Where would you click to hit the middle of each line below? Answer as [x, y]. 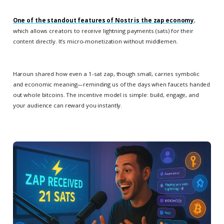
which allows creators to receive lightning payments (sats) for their [103, 31]
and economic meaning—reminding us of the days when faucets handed [111, 84]
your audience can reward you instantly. [67, 105]
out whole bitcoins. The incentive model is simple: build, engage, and [106, 95]
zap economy [174, 20]
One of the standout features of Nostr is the [83, 20]
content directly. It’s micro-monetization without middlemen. [95, 41]
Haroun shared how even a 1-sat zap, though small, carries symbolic [106, 74]
